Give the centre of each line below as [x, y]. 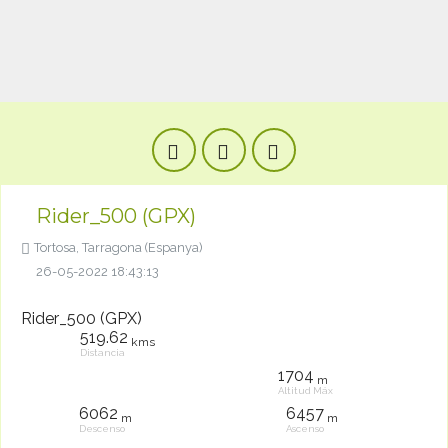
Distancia [102, 352]
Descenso [102, 428]
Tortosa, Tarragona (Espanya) [118, 247]
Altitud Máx [305, 390]
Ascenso [305, 428]
